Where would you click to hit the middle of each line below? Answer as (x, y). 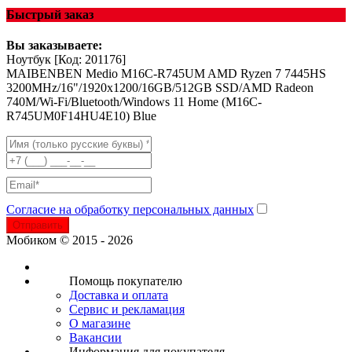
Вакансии (95, 338)
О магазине (100, 324)
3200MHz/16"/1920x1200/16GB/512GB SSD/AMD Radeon (160, 88)
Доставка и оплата (119, 295)
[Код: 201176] (90, 60)
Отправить (38, 225)
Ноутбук (29, 60)
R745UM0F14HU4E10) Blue (81, 116)
